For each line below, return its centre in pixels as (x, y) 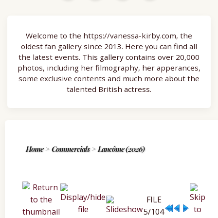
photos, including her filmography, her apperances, (109, 68)
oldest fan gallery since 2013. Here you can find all (109, 46)
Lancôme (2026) (121, 149)
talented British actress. (109, 89)
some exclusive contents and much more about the (109, 79)
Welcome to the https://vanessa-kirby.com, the (109, 36)
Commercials (71, 149)
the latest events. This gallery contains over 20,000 (109, 57)
